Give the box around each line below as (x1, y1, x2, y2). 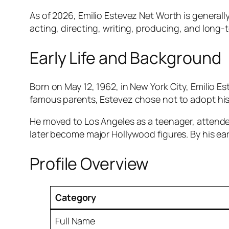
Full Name (55, 215, 96, 227)
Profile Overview (30, 152, 149, 175)
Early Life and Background (30, 46, 221, 69)
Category (55, 191, 97, 204)
